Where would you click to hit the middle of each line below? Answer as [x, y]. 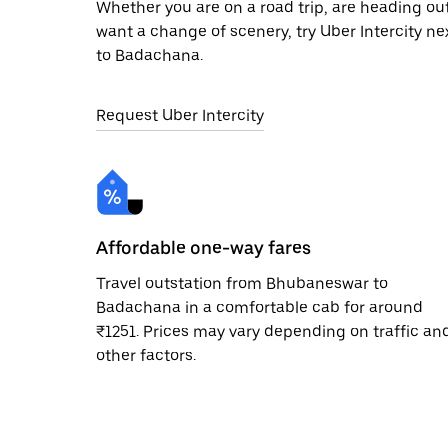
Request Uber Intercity [180, 115]
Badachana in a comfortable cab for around [259, 307]
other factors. [146, 355]
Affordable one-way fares [203, 247]
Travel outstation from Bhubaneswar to [242, 283]
